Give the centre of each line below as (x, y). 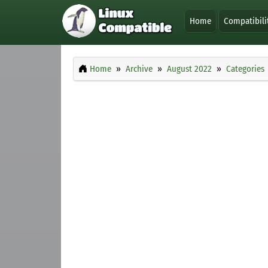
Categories (245, 69)
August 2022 (189, 69)
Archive (139, 69)
